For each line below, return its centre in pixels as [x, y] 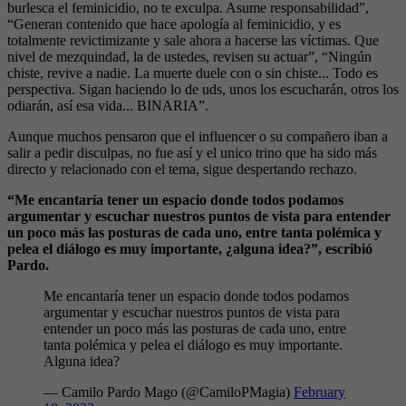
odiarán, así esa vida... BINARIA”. [108, 105]
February [319, 391]
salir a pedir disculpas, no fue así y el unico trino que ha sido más [192, 152]
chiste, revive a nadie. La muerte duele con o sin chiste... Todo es [193, 72]
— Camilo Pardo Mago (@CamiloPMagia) [169, 391]
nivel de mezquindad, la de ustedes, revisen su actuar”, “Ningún [189, 56]
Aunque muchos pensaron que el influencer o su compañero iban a [198, 136]
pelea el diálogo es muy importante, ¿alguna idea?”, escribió [190, 248]
